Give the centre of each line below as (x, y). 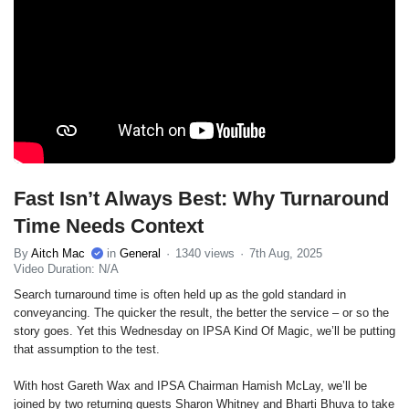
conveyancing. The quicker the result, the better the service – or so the (201, 312)
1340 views (204, 253)
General (140, 253)
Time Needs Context (109, 225)
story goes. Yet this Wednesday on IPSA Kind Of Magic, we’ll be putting (204, 330)
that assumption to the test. (87, 349)
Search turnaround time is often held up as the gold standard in (180, 294)
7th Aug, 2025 (285, 253)
